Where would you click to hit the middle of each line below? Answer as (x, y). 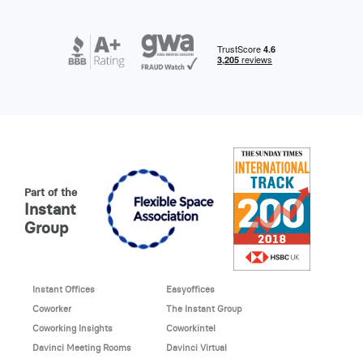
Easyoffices (190, 290)
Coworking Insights (72, 329)
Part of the (50, 192)
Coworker (51, 309)
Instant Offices (63, 290)
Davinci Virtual (196, 348)
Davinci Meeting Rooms (81, 348)
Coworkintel (190, 329)
